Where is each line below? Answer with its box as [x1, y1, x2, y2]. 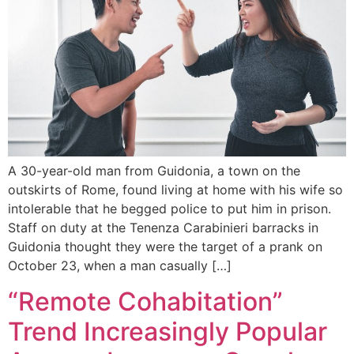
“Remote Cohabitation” [8, 285, 283, 317]
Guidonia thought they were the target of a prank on [8, 239, 322, 255]
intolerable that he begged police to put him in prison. [8, 201, 331, 217]
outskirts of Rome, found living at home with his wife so [8, 182, 343, 198]
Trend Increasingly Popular [8, 315, 327, 347]
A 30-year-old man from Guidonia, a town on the [8, 163, 300, 179]
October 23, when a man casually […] [8, 258, 232, 274]
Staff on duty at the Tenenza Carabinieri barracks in [8, 220, 318, 236]
